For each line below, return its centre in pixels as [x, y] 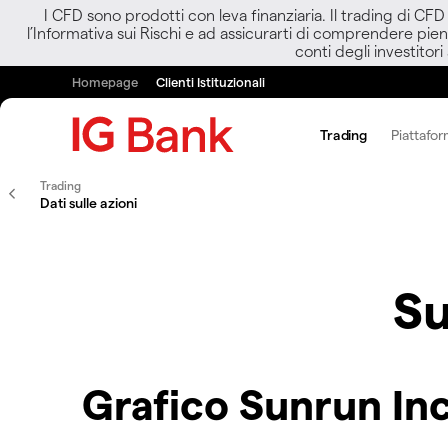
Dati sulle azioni [88, 202]
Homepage [105, 81]
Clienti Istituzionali [210, 81]
